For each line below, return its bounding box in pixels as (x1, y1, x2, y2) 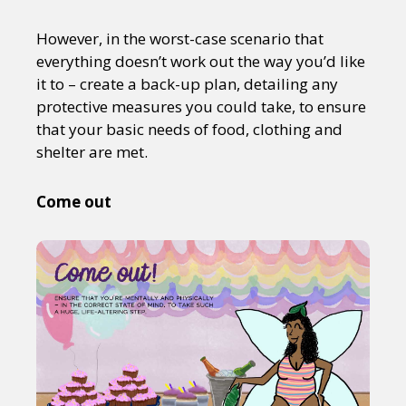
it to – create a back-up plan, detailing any (36, 72, 338, 94)
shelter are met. (36, 140, 148, 162)
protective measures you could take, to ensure (36, 95, 366, 117)
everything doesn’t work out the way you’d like (36, 50, 365, 72)
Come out (36, 190, 111, 212)
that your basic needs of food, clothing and (36, 118, 343, 140)
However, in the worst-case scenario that (36, 27, 324, 49)
